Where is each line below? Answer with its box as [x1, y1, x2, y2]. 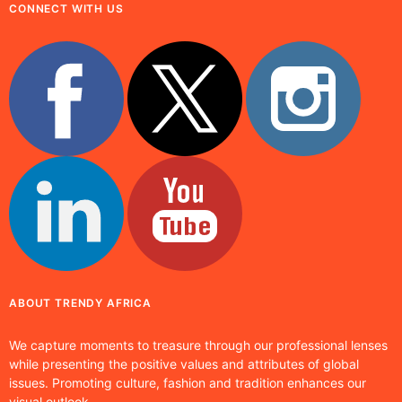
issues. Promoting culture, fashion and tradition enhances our [9, 375, 366, 391]
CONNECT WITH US [9, 2, 124, 16]
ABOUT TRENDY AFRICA [9, 296, 152, 310]
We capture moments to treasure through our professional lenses [9, 337, 388, 354]
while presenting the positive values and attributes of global [9, 356, 359, 372]
